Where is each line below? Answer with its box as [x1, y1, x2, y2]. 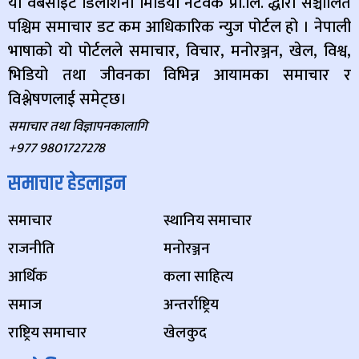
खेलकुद [163, 321, 207, 346]
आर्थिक [8, 264, 47, 290]
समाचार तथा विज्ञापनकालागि [8, 115, 147, 139]
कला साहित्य [163, 264, 233, 290]
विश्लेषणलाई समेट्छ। [8, 86, 127, 114]
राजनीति [8, 236, 54, 262]
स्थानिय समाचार [163, 208, 252, 234]
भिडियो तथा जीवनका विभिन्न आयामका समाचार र [8, 62, 351, 90]
